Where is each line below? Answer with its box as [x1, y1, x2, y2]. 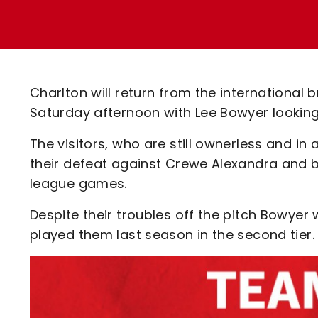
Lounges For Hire [77, 21, 180, 37]
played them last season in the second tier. [30, 226, 314, 243]
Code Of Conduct [77, 84, 187, 101]
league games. [30, 175, 127, 192]
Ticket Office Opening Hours [77, 35, 253, 51]
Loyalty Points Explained [77, 10, 231, 26]
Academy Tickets [77, 60, 187, 76]
